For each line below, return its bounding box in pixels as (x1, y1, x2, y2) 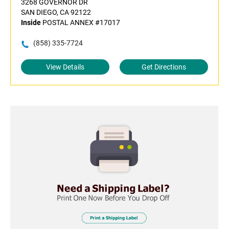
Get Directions (142, 63, 186, 72)
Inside (21, 18, 41, 27)
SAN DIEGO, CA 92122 (21, 8, 91, 17)
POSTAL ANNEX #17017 (41, 18, 120, 27)
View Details (46, 63, 84, 72)
